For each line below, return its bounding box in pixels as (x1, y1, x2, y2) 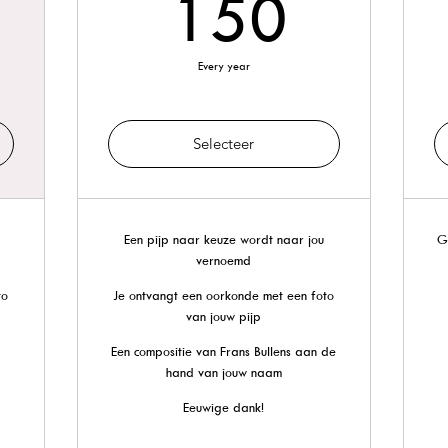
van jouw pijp (186, 308, 262, 324)
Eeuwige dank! (183, 399, 265, 415)
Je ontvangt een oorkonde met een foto (113, 287, 335, 303)
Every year (197, 58, 250, 73)
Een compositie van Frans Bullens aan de (111, 343, 337, 359)
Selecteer (193, 134, 255, 153)
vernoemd (196, 252, 252, 268)
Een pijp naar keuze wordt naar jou (123, 231, 324, 247)
